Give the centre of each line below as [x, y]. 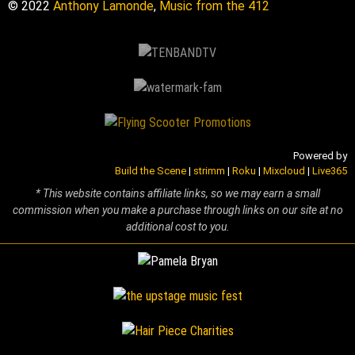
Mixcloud [284, 170]
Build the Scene [151, 170]
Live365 [330, 170]
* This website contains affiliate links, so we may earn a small [177, 194]
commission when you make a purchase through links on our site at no [177, 210]
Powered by [320, 155]
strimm [209, 170]
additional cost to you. [177, 227]
